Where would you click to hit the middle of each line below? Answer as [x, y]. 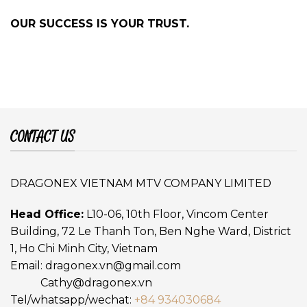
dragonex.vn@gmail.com [113, 266]
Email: [26, 266]
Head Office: [47, 214]
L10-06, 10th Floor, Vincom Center [176, 214]
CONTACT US [42, 136]
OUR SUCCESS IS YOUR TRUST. [100, 23]
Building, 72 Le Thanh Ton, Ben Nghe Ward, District [151, 232]
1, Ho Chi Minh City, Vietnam [84, 249]
